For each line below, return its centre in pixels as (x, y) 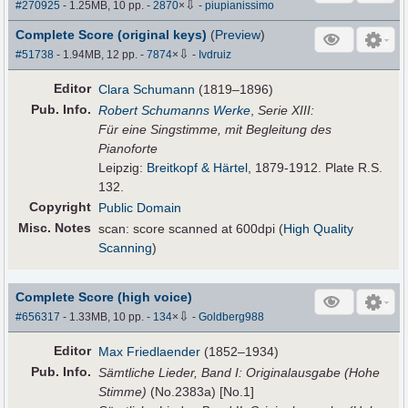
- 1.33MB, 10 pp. (104, 316)
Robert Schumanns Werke (175, 111)
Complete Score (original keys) (112, 35)
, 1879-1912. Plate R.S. (316, 168)
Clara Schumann (147, 90)
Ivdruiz (215, 55)
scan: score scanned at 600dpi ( (191, 229)
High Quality (319, 229)
